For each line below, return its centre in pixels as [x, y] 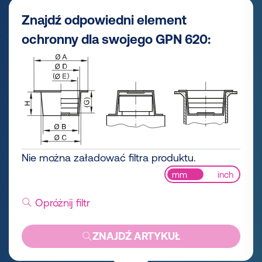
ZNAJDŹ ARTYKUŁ [136, 236]
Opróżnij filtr [61, 202]
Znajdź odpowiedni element [104, 20]
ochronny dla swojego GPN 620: [116, 39]
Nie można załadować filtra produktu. [109, 157]
